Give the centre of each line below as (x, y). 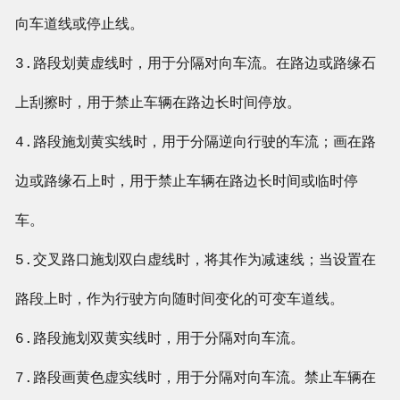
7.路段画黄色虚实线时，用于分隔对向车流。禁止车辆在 (195, 379)
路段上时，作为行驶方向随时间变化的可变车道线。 (179, 300)
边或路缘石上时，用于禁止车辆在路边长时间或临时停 (186, 183)
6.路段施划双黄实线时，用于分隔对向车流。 (159, 340)
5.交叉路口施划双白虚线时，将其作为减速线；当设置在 (195, 261)
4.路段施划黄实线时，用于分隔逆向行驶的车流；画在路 (195, 143)
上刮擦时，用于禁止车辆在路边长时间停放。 (158, 104)
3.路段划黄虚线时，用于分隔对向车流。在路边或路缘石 (195, 65)
